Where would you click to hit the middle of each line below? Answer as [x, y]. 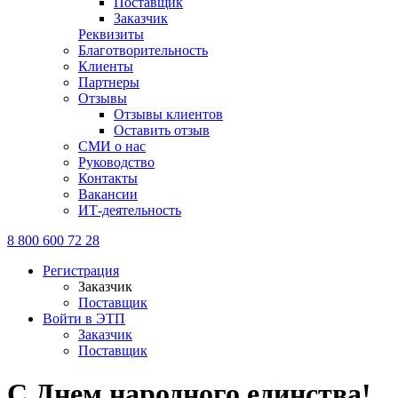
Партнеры [109, 82]
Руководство [116, 162]
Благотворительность [143, 50]
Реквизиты [111, 34]
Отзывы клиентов [168, 114]
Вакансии [108, 194]
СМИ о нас [112, 146]
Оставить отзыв [162, 130]
